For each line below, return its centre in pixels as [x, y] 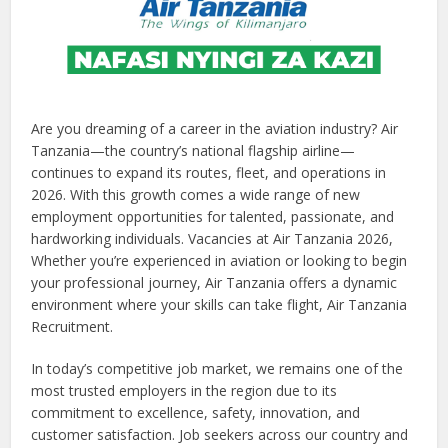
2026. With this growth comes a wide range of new [196, 195]
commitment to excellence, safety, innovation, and [196, 413]
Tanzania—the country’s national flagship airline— [193, 151]
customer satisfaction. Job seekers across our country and [220, 435]
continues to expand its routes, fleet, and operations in [209, 173]
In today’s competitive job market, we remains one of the [217, 369]
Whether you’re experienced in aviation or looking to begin [219, 261]
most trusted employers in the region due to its [184, 391]
